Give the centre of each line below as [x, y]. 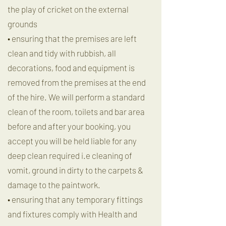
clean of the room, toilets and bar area [76, 111]
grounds [22, 24]
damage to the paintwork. [55, 185]
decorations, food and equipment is [71, 68]
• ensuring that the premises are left [72, 38]
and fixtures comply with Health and [72, 214]
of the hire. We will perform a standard [76, 97]
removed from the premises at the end [77, 82]
